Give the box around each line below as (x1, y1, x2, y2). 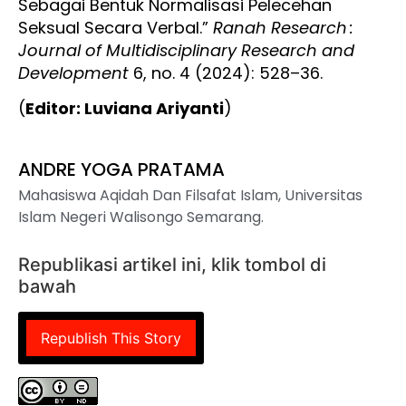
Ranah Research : (213, 16, 353, 40)
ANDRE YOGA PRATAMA (18, 156, 225, 182)
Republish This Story (41, 328, 181, 347)
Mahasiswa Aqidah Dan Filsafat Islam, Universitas (18, 184, 362, 206)
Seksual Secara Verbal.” (18, 16, 213, 40)
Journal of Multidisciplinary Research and (18, 39, 354, 63)
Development (18, 62, 129, 85)
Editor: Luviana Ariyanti (25, 97, 224, 121)
